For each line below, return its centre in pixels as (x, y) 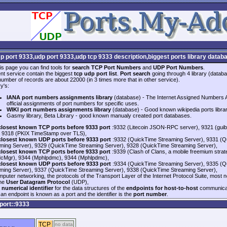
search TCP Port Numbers (106, 67)
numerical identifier (27, 188)
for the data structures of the (90, 188)
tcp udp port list (96, 73)
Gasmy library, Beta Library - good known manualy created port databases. (99, 116)
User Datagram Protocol (38, 182)
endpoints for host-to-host (162, 188)
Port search (135, 73)
